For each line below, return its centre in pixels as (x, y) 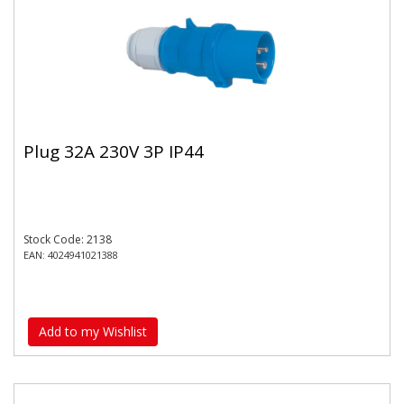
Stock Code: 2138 (68, 239)
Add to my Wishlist (93, 331)
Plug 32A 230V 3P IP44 (114, 151)
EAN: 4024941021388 (71, 255)
